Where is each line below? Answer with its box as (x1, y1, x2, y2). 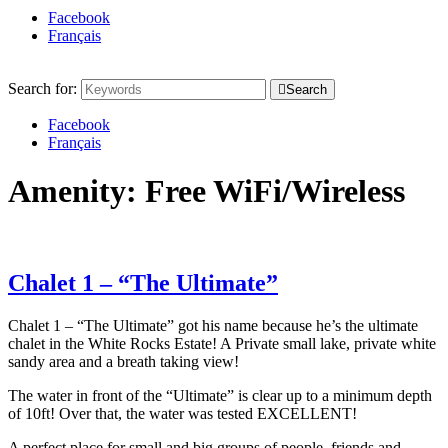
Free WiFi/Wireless (145, 173, 405, 210)
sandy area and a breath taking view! (8, 352, 239, 370)
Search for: (8, 80, 77, 97)
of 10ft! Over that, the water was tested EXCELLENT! (8, 404, 357, 422)
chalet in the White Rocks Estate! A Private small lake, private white (8, 334, 436, 352)
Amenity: (8, 173, 145, 210)
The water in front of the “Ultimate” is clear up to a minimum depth (8, 386, 432, 404)
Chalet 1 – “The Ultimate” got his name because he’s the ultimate (8, 316, 418, 334)
